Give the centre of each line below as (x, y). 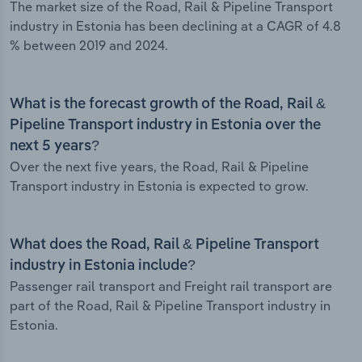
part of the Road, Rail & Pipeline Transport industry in (170, 306)
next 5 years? (55, 147)
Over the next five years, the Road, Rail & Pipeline (159, 167)
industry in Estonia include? (103, 266)
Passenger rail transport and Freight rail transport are (171, 286)
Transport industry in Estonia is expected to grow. (159, 186)
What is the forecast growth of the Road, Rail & (168, 105)
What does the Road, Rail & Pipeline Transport (164, 245)
